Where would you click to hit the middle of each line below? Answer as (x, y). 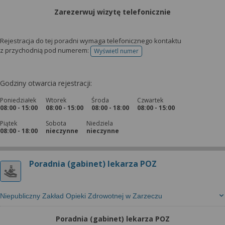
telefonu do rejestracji (147, 54)
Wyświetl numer (116, 51)
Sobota (56, 123)
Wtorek (56, 100)
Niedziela (100, 123)
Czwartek (150, 100)
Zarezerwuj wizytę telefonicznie (113, 12)
